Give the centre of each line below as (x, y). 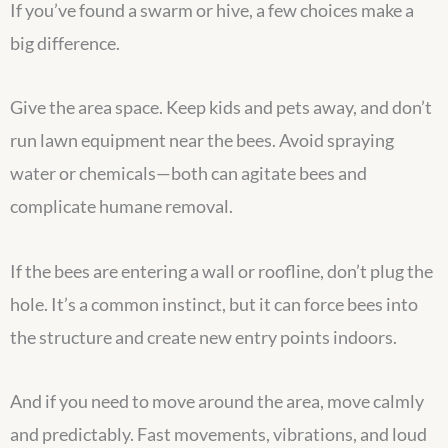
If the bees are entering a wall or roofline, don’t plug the (221, 270)
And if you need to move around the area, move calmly (217, 401)
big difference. (65, 42)
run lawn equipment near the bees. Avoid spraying (202, 140)
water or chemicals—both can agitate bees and (188, 173)
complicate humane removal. (121, 206)
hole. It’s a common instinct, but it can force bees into (214, 303)
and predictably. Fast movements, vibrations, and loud (218, 434)
